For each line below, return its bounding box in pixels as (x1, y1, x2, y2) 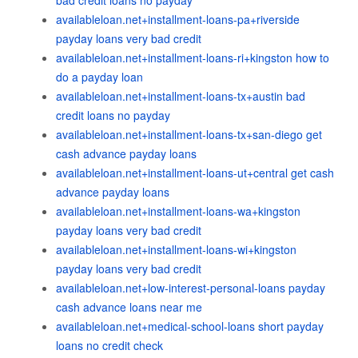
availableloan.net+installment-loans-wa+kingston (56, 203, 300, 219)
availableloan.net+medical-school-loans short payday (56, 318, 324, 334)
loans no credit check (56, 337, 163, 353)
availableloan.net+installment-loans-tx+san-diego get (56, 126, 322, 142)
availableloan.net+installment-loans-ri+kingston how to (56, 50, 329, 66)
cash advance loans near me (56, 299, 202, 315)
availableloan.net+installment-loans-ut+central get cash (56, 165, 334, 181)
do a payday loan (56, 69, 143, 85)
